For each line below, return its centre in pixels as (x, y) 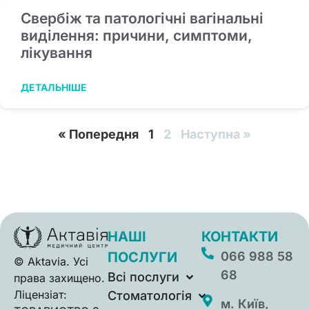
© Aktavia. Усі (51, 261)
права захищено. (59, 278)
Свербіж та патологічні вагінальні (142, 19)
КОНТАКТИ (240, 237)
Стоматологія (150, 296)
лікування (57, 53)
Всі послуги (143, 277)
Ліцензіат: (40, 294)
